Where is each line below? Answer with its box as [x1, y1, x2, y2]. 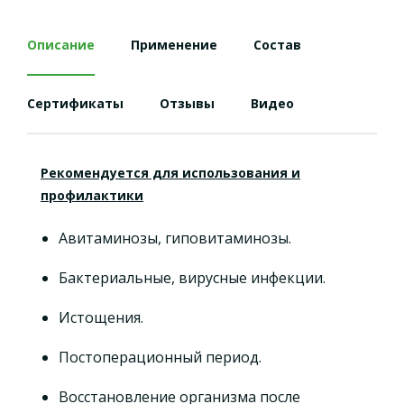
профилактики [41, 186, 143, 204]
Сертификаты [27, 94, 124, 112]
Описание [27, 35, 95, 53]
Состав [253, 35, 301, 53]
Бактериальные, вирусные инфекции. [59, 267, 326, 288]
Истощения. [59, 307, 143, 327]
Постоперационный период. [59, 346, 262, 367]
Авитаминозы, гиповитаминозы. [59, 227, 291, 248]
